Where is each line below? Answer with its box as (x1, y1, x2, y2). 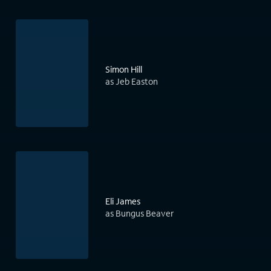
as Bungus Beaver (105, 207, 174, 220)
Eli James (105, 195, 140, 207)
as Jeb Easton (105, 76, 158, 88)
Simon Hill (105, 64, 142, 76)
